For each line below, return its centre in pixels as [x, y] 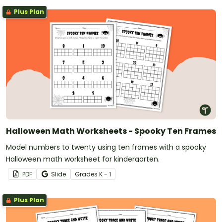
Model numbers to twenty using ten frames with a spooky [106, 147]
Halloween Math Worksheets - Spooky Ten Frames [111, 131]
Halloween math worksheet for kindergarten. [83, 159]
